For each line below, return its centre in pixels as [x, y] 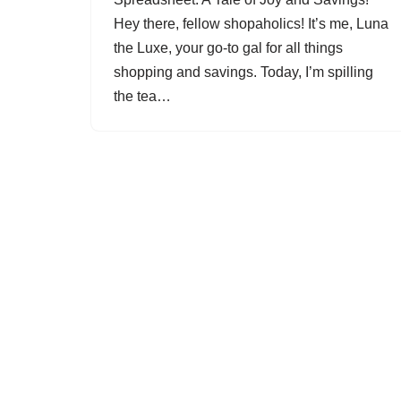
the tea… [144, 96]
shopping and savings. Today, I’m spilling [243, 72]
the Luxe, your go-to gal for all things [228, 48]
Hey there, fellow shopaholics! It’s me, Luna [251, 24]
